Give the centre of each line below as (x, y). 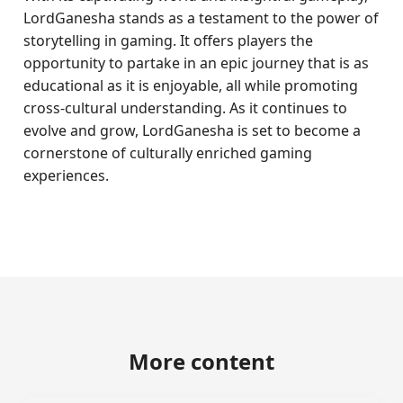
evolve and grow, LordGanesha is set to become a (193, 130)
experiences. (67, 175)
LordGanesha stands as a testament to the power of (201, 18)
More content (201, 361)
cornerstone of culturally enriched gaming (168, 153)
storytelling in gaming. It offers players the (169, 40)
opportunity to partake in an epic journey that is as (197, 63)
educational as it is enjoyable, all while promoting (191, 85)
